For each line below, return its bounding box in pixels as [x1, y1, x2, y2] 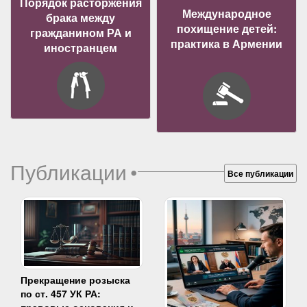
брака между [46, 10, 115, 25]
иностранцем [44, 40, 117, 56]
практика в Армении [171, 36, 282, 51]
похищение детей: [176, 21, 277, 36]
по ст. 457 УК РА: [21, 286, 101, 301]
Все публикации [228, 167, 293, 180]
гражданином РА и [29, 25, 132, 40]
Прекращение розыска [21, 273, 130, 287]
